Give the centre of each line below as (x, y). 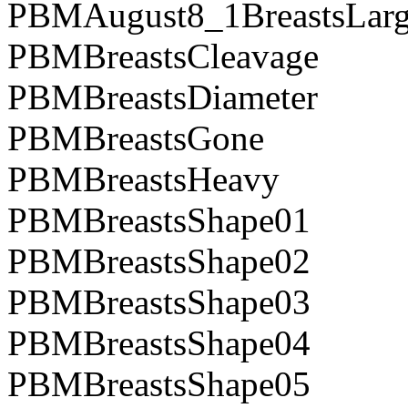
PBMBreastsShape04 (159, 343)
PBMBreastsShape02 (159, 261)
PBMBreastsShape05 (159, 384)
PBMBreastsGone (136, 138)
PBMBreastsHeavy (143, 179)
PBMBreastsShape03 (159, 302)
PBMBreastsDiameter (163, 97)
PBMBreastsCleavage (163, 56)
